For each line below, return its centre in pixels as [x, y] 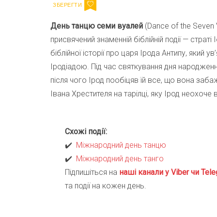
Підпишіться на [92, 172]
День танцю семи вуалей [97, 26]
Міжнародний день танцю [121, 145]
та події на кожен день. [106, 186]
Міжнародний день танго [120, 159]
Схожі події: [86, 132]
